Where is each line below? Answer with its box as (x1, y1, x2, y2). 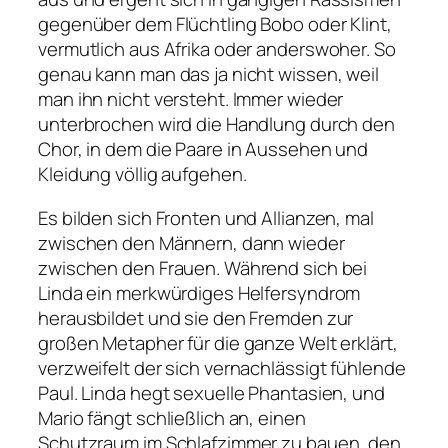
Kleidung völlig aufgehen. (38, 161, 247, 188)
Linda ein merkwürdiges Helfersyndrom (38, 279, 361, 306)
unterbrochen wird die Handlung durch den (38, 111, 395, 138)
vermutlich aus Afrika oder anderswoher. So (38, 36, 396, 63)
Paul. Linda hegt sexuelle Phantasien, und (38, 379, 385, 406)
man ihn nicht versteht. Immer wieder (38, 86, 344, 113)
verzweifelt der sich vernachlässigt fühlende (38, 354, 406, 381)
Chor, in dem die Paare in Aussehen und (38, 136, 369, 163)
